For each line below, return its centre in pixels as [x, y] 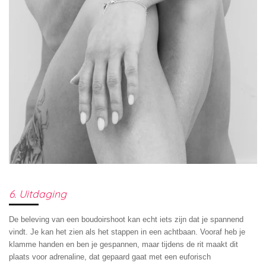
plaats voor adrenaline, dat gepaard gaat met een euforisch [110, 257]
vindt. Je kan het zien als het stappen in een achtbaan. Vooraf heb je [127, 232]
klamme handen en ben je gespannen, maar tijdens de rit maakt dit [123, 245]
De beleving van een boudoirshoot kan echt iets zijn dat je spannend [126, 220]
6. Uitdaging [38, 194]
